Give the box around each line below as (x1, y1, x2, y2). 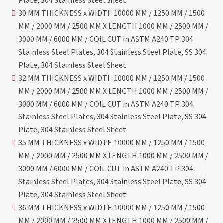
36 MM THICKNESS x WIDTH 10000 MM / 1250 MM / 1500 (18, 202, 205, 213)
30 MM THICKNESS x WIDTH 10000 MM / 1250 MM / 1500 (18, 7, 205, 19)
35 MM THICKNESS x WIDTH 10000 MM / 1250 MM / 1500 (18, 137, 205, 148)
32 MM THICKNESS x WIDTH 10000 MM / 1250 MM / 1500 (18, 72, 205, 84)
